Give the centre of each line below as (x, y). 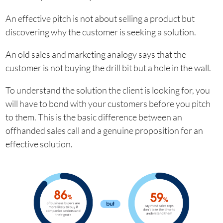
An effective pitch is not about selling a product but (100, 18)
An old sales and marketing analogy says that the (96, 54)
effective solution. (40, 144)
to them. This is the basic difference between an (94, 117)
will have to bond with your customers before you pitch (108, 103)
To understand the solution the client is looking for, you (108, 90)
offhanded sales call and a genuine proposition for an (104, 130)
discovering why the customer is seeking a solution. (101, 32)
